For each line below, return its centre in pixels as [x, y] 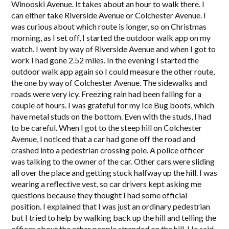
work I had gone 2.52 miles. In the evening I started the [105, 60]
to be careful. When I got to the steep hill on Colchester [107, 128]
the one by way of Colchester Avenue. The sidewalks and [109, 83]
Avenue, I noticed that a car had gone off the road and [104, 139]
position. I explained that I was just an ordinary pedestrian [111, 206]
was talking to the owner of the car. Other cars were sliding [113, 161]
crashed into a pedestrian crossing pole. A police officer [108, 150]
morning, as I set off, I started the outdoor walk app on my [111, 38]
